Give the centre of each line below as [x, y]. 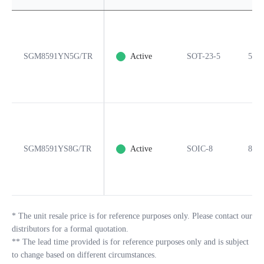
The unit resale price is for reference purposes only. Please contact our [135, 216]
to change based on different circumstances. [84, 255]
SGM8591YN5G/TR [58, 56]
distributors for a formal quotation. [70, 229]
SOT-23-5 [204, 56]
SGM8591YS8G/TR [57, 149]
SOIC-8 [200, 149]
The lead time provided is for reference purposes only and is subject [136, 242]
